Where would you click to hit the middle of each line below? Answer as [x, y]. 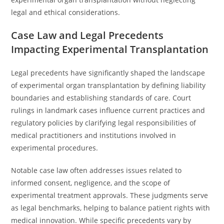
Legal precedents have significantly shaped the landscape [108, 73]
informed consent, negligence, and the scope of [91, 183]
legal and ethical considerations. [66, 12]
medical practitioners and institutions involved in [94, 135]
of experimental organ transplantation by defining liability [108, 85]
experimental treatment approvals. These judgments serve [110, 195]
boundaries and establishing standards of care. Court [101, 98]
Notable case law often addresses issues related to [96, 170]
